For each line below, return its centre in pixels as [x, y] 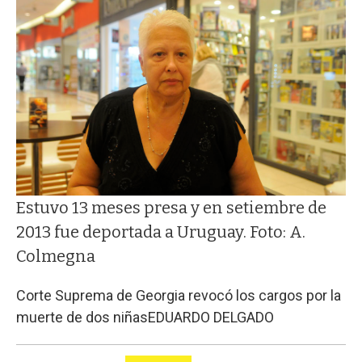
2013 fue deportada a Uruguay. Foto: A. [161, 232]
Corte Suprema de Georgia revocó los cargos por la [179, 295]
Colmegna [56, 256]
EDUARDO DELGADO [211, 317]
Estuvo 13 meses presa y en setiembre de [171, 207]
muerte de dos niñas [82, 317]
